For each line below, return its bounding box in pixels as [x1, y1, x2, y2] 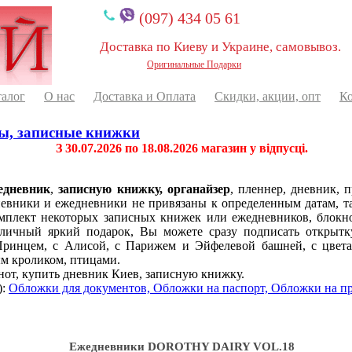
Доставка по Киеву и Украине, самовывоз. [100, 39, 341, 54]
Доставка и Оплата [93, 90, 196, 103]
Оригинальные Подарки [147, 59, 241, 70]
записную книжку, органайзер [58, 182, 230, 196]
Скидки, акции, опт [214, 90, 321, 103]
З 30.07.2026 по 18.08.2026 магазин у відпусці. [56, 141, 308, 155]
